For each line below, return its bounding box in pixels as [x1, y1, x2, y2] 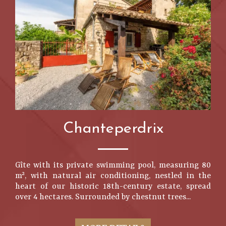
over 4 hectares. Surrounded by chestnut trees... [15, 193, 191, 202]
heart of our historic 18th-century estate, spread [15, 182, 211, 191]
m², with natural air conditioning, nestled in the [15, 172, 211, 181]
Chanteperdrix [63, 121, 163, 137]
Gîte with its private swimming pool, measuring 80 [15, 161, 211, 170]
